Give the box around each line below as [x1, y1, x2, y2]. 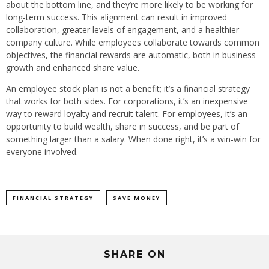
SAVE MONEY [113, 194, 160, 202]
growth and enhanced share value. [6, 62, 139, 74]
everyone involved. [6, 146, 78, 158]
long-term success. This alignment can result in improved [6, 11, 227, 23]
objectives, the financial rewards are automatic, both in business [6, 49, 256, 61]
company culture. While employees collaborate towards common [6, 37, 259, 49]
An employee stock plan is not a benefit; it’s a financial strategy [6, 83, 250, 95]
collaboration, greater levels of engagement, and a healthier [6, 24, 239, 36]
